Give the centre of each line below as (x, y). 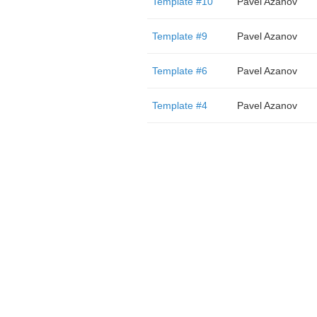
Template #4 (179, 105)
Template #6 (179, 71)
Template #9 (179, 36)
